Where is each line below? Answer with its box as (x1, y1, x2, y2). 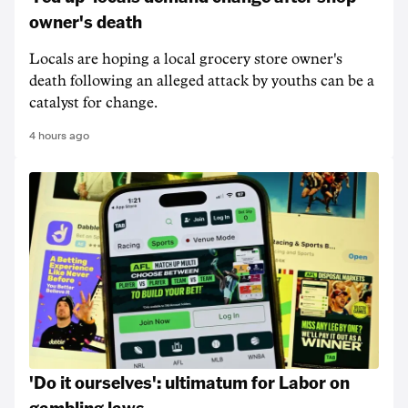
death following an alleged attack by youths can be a (29, 74, 374, 88)
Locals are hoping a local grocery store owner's (29, 52, 342, 66)
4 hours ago (29, 129, 89, 142)
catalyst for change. (29, 96, 158, 110)
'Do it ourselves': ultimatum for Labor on (29, 370, 350, 393)
